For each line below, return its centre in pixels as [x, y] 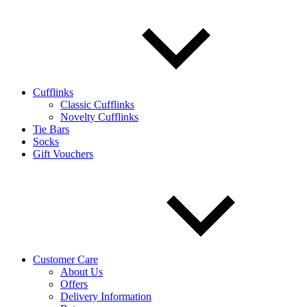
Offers [74, 284]
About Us [82, 272]
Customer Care [65, 259]
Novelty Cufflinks [99, 117]
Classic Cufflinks [97, 105]
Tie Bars [51, 129]
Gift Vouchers [63, 154]
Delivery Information [106, 296]
